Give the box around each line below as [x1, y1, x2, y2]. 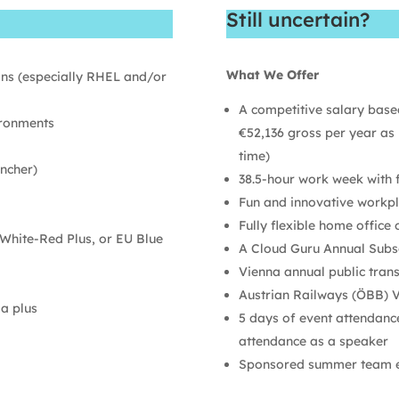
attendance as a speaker [238, 332, 388, 349]
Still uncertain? [225, 7, 370, 33]
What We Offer [225, 66, 319, 83]
